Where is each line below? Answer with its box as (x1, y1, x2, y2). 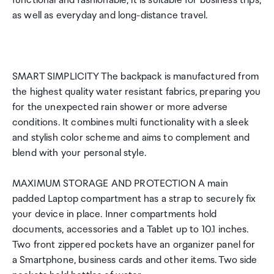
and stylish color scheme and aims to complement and (12, 132, 250, 144)
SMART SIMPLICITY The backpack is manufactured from (12, 71, 259, 83)
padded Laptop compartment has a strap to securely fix (12, 193, 256, 205)
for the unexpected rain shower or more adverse (12, 102, 228, 113)
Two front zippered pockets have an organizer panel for (12, 239, 256, 251)
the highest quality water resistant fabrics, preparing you (12, 86, 261, 98)
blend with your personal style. (12, 147, 146, 159)
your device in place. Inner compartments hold (12, 209, 217, 220)
